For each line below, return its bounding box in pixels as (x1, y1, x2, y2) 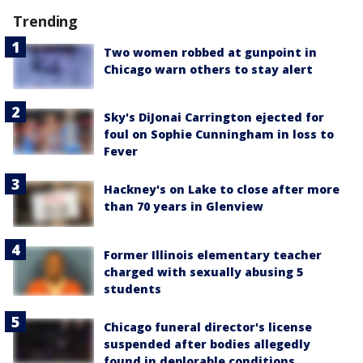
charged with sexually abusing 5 (104, 263, 303, 280)
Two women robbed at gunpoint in (104, 45, 317, 60)
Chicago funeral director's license (104, 318, 312, 335)
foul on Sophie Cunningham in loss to (104, 126, 334, 143)
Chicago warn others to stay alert (104, 62, 313, 77)
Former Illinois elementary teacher (104, 246, 322, 263)
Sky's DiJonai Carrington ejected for (104, 109, 324, 126)
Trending (13, 11, 79, 31)
